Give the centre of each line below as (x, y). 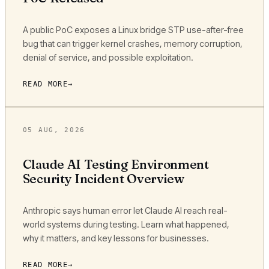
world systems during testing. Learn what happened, (126, 224)
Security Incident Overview (103, 179)
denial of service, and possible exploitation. (108, 57)
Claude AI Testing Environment (116, 165)
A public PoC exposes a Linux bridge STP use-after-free (133, 29)
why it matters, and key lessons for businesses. (116, 238)
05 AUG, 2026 (54, 130)
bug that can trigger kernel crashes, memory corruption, (132, 43)
